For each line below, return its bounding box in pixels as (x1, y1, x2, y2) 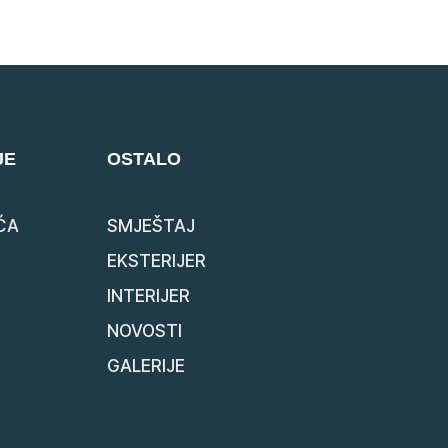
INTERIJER (107, 285, 191, 306)
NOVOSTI (107, 320, 183, 341)
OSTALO (107, 148, 182, 169)
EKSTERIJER (107, 250, 207, 271)
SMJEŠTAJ (107, 215, 196, 236)
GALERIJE (107, 355, 186, 376)
